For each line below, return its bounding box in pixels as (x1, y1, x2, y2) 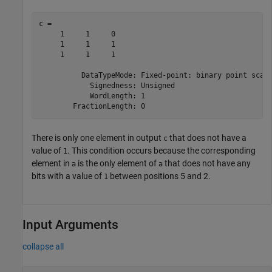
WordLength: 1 (38, 92, 145, 101)
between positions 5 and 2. (108, 171, 211, 181)
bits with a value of (32, 171, 104, 181)
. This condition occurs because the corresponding (67, 145, 256, 155)
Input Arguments (22, 217, 118, 232)
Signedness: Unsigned (38, 81, 175, 90)
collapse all (22, 241, 64, 251)
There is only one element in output (32, 132, 163, 143)
